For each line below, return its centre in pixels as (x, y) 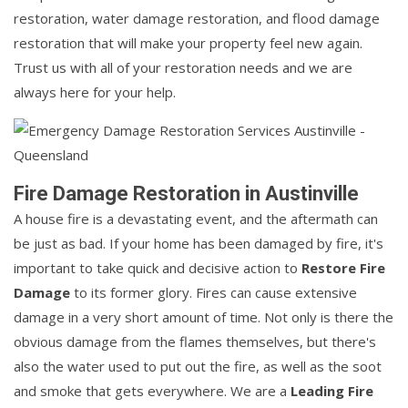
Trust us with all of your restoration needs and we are (183, 68)
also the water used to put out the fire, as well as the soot (198, 367)
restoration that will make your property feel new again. (188, 43)
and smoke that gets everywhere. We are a (152, 391)
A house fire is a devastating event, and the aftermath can (196, 219)
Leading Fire (332, 391)
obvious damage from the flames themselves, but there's (195, 342)
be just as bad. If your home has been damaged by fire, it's (199, 244)
